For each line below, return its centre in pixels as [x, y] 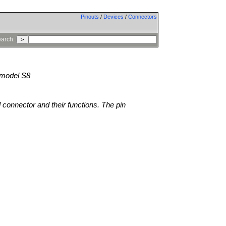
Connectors [142, 17]
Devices [113, 17]
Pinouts [90, 17]
